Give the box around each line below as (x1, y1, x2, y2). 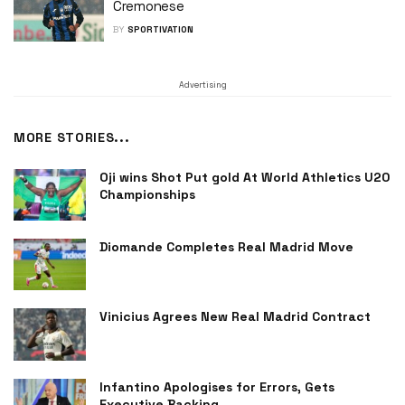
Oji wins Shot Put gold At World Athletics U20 (99, 169, 390, 185)
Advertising (178, 80, 227, 90)
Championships (99, 186, 195, 202)
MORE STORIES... (14, 129, 130, 146)
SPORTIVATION (127, 23, 193, 35)
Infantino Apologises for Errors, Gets (99, 378, 334, 395)
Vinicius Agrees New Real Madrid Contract (99, 308, 371, 325)
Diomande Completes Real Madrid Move (99, 239, 353, 256)
